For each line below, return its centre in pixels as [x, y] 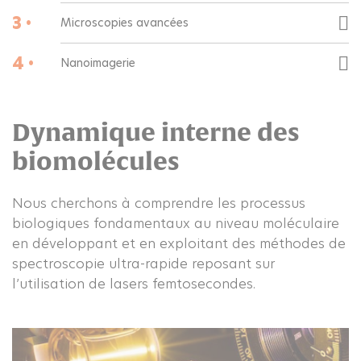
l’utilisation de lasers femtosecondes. [134, 284]
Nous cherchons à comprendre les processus [159, 203]
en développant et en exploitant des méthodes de [179, 243]
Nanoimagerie [98, 63]
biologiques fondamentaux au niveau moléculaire [176, 223]
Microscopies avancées [124, 23]
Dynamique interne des [156, 132]
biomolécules [96, 161]
